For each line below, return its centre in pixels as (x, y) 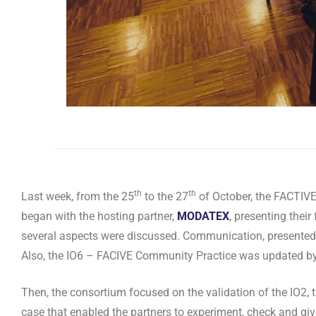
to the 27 (165, 197)
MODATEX (203, 217)
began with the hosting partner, (99, 217)
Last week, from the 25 (78, 197)
